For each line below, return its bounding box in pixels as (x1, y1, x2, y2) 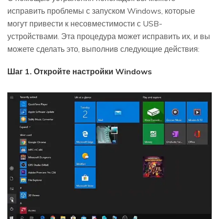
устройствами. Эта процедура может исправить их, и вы (7, 31, 210, 42)
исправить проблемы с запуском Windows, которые (7, 6, 195, 16)
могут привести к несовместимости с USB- (7, 19, 162, 29)
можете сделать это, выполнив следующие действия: (7, 44, 199, 54)
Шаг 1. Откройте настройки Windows (7, 66, 152, 77)
